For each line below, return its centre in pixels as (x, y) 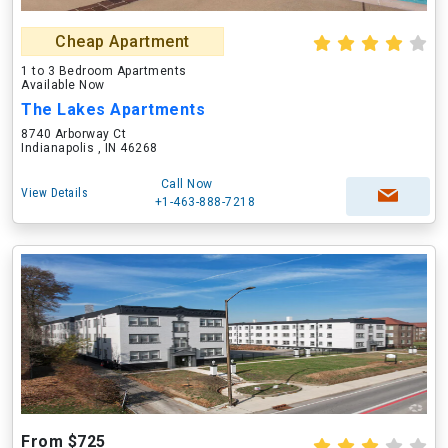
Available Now (63, 85)
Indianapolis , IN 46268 (89, 148)
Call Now (186, 184)
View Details (54, 193)
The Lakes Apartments (113, 109)
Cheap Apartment (122, 41)
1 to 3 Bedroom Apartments (104, 71)
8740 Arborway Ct (73, 134)
